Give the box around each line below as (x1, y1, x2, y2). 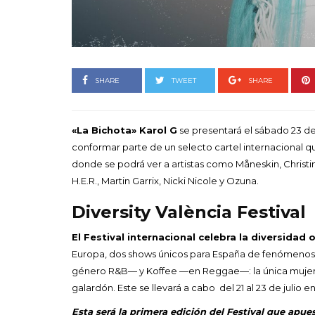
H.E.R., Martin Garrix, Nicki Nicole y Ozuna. (72, 174, 259, 186)
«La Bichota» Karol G (72, 124, 177, 136)
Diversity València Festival (72, 201, 306, 222)
